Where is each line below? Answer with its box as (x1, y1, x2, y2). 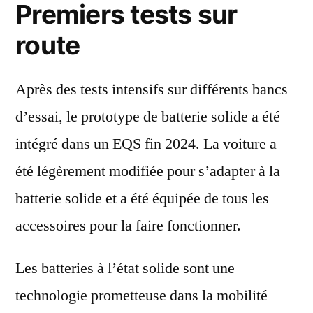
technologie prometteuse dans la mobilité (15, 286, 268, 306)
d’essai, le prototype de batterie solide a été (15, 107, 280, 127)
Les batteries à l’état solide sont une (15, 259, 235, 279)
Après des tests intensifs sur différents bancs (15, 80, 288, 100)
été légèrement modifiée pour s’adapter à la (15, 161, 280, 182)
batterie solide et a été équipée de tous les (15, 189, 269, 209)
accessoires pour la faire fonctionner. (15, 216, 241, 236)
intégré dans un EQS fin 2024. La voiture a (15, 134, 277, 154)
